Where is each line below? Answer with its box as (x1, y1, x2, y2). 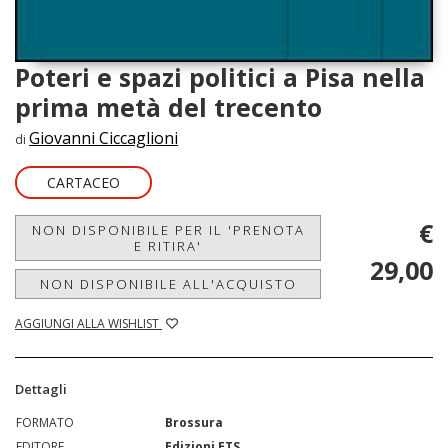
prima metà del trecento (15, 90, 322, 125)
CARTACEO (47, 173, 120, 193)
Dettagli (15, 380, 67, 399)
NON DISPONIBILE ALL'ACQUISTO (39, 275, 297, 294)
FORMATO (16, 414, 74, 432)
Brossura (165, 414, 223, 432)
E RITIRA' (134, 237, 202, 256)
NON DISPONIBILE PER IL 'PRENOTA (31, 221, 305, 240)
